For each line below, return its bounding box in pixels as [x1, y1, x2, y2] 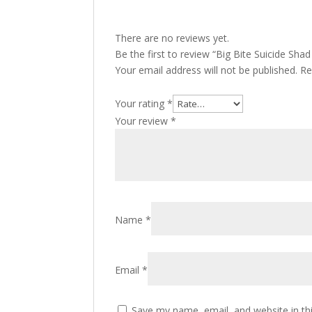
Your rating [115, 97, 168, 110]
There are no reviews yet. [115, 31, 230, 45]
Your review [115, 114, 171, 127]
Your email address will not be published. [115, 63, 298, 77]
